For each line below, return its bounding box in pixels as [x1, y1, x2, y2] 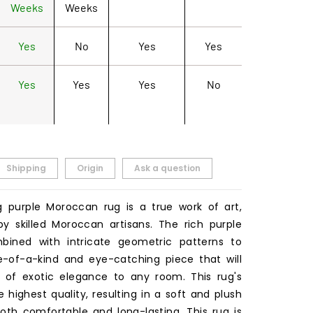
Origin [77, 161, 103, 174]
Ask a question [134, 161, 201, 174]
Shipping [6, 161, 46, 174]
